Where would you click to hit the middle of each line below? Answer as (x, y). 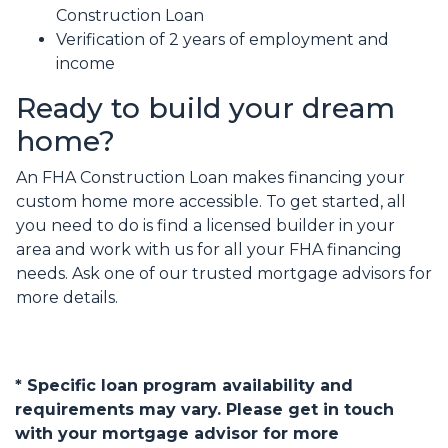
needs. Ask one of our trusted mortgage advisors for (224, 274)
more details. (67, 298)
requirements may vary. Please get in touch (204, 410)
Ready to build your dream (205, 108)
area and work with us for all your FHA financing (209, 250)
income (85, 64)
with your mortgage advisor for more (177, 434)
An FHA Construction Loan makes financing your (210, 178)
